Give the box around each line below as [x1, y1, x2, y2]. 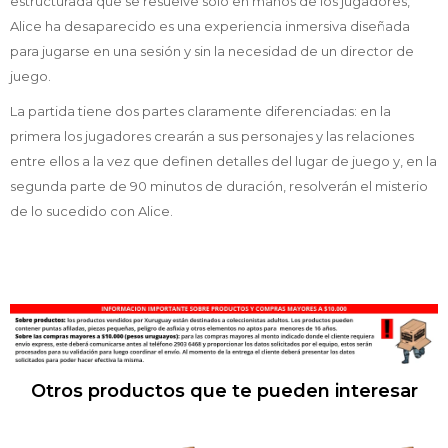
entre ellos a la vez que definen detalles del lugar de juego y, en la [10, 152, 437, 169]
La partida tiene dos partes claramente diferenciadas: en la [10, 102, 391, 119]
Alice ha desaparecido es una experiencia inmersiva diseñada [10, 17, 410, 34]
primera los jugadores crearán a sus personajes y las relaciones [10, 127, 414, 144]
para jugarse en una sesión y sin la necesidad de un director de [10, 42, 414, 59]
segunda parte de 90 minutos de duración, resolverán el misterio [10, 177, 428, 194]
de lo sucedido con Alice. [10, 202, 173, 219]
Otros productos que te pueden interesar [30, 380, 418, 403]
